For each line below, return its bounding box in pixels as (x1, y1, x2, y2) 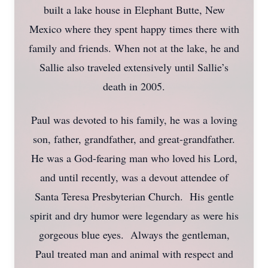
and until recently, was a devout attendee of (39, 170, 229, 184)
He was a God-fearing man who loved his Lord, (31, 151, 237, 165)
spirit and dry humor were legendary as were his (29, 208, 239, 223)
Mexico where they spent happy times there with (29, 22, 239, 36)
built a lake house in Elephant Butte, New (43, 2, 225, 17)
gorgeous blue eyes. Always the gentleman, (38, 227, 230, 242)
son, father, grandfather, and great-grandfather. (33, 132, 235, 146)
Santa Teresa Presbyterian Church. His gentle (34, 189, 234, 203)
